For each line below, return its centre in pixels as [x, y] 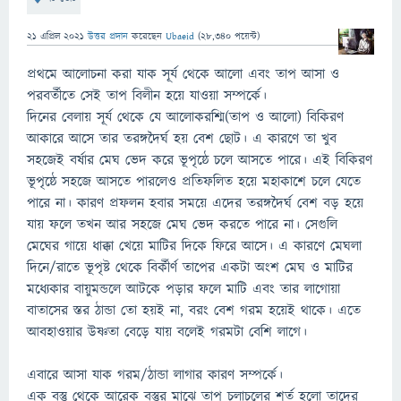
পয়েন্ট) [245, 36]
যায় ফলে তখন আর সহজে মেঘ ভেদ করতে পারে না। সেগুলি [182, 225]
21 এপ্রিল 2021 [55, 36]
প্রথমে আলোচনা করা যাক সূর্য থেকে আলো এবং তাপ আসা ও [183, 74]
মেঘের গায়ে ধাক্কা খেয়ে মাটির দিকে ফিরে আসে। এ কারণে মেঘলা [194, 246]
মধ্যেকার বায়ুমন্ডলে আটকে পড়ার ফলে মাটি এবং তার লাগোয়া [183, 289]
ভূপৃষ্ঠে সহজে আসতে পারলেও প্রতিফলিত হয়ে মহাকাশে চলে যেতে [194, 182]
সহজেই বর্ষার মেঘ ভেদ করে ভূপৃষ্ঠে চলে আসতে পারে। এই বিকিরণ [200, 160]
